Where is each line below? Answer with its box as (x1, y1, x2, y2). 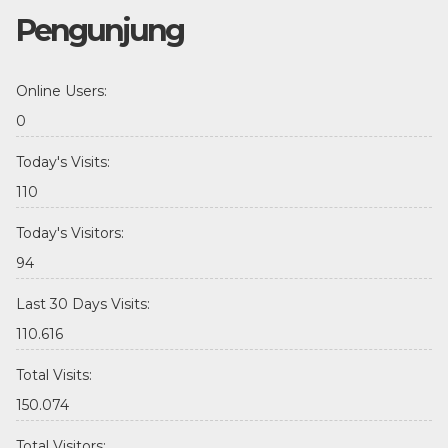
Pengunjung (15, 11, 183, 49)
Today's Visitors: (15, 223, 124, 242)
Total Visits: (15, 365, 92, 384)
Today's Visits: (15, 152, 110, 171)
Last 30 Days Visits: (15, 294, 150, 313)
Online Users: (15, 81, 107, 100)
